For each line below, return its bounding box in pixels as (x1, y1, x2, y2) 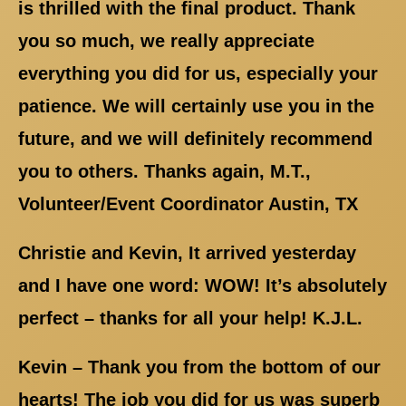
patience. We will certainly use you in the (18, 96, 374, 117)
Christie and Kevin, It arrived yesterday (18, 243, 356, 264)
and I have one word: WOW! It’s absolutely (18, 275, 387, 296)
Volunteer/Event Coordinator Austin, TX (18, 194, 358, 215)
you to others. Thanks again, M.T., (18, 161, 311, 182)
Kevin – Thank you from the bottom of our (18, 357, 381, 378)
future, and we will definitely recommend (18, 129, 372, 150)
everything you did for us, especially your (18, 63, 378, 84)
